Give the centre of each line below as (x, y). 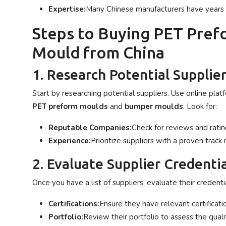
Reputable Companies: (90, 128)
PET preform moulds (70, 106)
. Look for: (200, 106)
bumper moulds (154, 106)
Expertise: (67, 9)
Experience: (70, 141)
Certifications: (74, 204)
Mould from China (98, 52)
